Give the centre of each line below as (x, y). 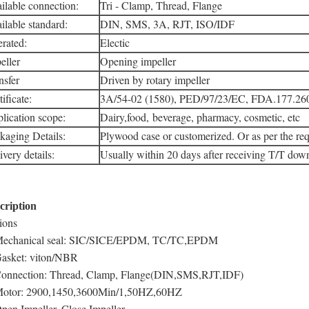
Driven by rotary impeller (155, 80)
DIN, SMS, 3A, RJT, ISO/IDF (167, 24)
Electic (115, 42)
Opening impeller (138, 61)
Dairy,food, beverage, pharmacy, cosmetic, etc (200, 117)
